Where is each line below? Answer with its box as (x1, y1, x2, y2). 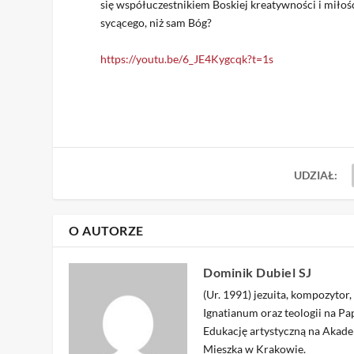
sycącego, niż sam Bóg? (100, 16, 213, 30)
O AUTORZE (69, 222, 144, 238)
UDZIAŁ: (294, 168, 338, 182)
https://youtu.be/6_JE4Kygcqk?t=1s (100, 51, 274, 66)
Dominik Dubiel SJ (203, 264, 312, 280)
